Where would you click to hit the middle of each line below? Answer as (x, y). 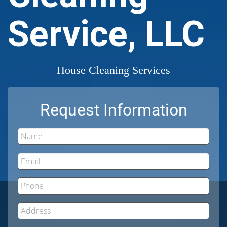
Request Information (113, 110)
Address (129, 207)
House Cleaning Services (113, 70)
